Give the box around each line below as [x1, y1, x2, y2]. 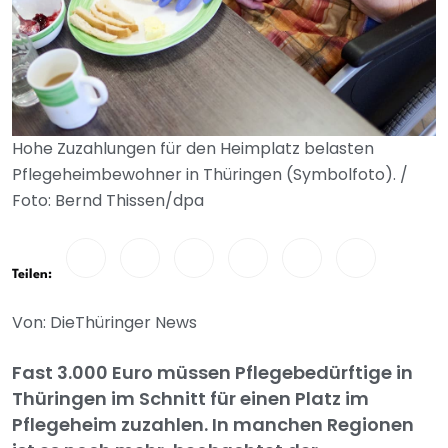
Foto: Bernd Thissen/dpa [12, 189, 204, 213]
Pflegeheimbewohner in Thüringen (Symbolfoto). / [12, 163, 408, 187]
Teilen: [12, 268, 52, 282]
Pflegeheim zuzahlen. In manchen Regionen [12, 412, 414, 438]
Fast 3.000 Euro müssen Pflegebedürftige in [12, 360, 413, 386]
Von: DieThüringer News [12, 311, 197, 335]
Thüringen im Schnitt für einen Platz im [12, 386, 369, 412]
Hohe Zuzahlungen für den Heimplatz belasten [12, 137, 374, 161]
